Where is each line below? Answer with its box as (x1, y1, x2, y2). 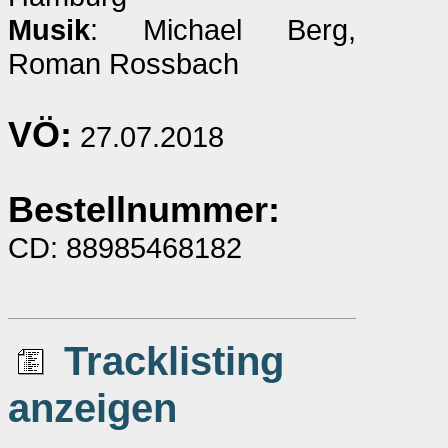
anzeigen (8, 385, 177, 431)
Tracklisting (64, 338, 284, 384)
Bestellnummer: (8, 190, 280, 230)
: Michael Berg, (90, 13, 356, 46)
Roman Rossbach (8, 47, 239, 80)
